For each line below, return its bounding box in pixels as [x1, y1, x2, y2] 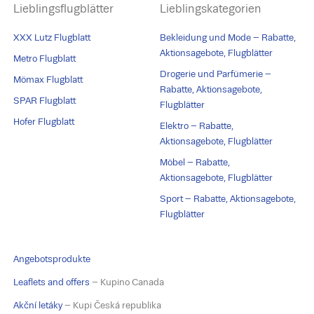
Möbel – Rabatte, [160, 157, 231, 168]
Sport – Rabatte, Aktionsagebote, [160, 193, 296, 205]
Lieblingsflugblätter [13, 2, 114, 16]
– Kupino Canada [90, 277, 165, 288]
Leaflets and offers [13, 277, 90, 288]
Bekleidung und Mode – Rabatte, [160, 32, 296, 43]
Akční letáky [13, 300, 63, 311]
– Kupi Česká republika [62, 300, 162, 311]
